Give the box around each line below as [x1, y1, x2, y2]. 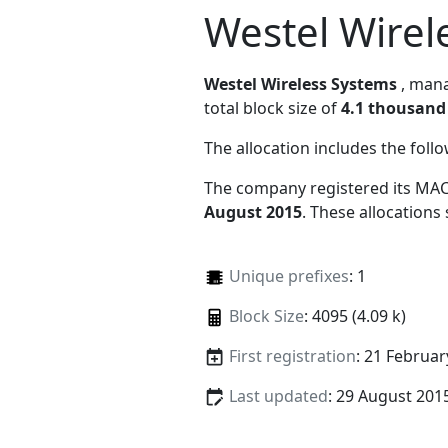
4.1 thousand [341, 96, 446, 119]
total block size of [204, 96, 341, 119]
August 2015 [204, 200, 302, 223]
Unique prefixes [228, 264, 349, 287]
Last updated [228, 385, 328, 408]
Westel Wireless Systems [204, 72, 397, 95]
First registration [228, 344, 356, 367]
